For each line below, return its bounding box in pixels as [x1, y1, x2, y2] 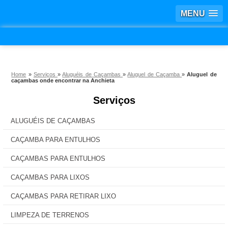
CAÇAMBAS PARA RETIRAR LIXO [11, 192, 116, 200]
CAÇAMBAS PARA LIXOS [11, 174, 90, 181]
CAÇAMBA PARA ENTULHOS [11, 136, 100, 144]
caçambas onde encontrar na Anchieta [11, 77, 115, 83]
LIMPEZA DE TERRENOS [11, 211, 89, 219]
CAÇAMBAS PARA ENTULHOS [11, 155, 105, 162]
